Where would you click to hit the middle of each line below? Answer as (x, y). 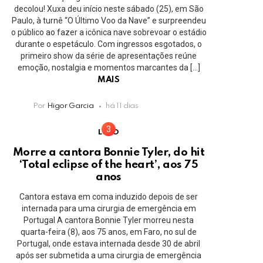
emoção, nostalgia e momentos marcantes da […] (109, 68)
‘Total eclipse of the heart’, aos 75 (109, 164)
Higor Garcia (70, 106)
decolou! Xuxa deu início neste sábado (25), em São (109, 9)
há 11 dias (122, 106)
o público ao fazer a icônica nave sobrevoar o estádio (109, 33)
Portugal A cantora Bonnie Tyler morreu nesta (109, 220)
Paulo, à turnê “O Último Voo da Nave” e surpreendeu (109, 21)
